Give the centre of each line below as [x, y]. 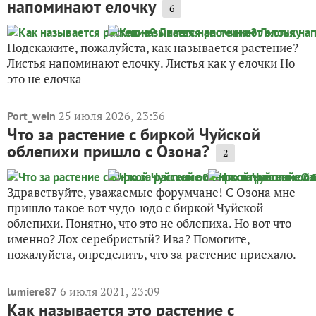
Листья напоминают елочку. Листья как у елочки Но [151, 63]
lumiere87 [32, 291]
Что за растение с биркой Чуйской [134, 134]
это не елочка [44, 78]
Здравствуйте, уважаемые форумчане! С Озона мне [151, 192]
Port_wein [31, 115]
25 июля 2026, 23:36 [112, 115]
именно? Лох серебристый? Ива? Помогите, [128, 238]
